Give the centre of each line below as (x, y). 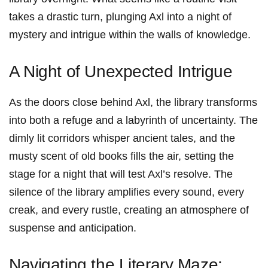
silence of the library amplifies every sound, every (127, 192)
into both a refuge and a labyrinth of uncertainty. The (133, 121)
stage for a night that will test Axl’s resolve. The (121, 174)
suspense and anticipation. (73, 228)
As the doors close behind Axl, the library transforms (133, 103)
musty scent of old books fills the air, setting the (121, 156)
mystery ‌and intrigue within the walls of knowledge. (130, 35)
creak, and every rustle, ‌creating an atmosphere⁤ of (129, 210)
